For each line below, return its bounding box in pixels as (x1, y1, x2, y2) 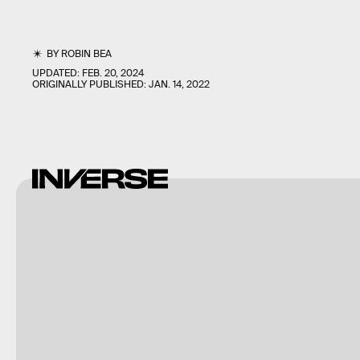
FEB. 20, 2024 (82, 67, 144, 80)
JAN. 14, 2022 (149, 78, 210, 92)
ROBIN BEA (61, 47, 112, 61)
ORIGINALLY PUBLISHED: (32, 78, 149, 92)
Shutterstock (32, 165, 75, 175)
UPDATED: (32, 67, 82, 80)
